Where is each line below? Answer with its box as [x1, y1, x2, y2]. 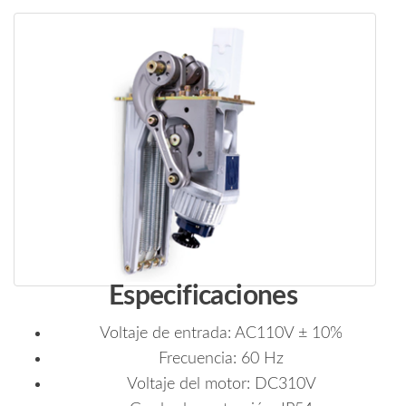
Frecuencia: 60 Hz [159, 351, 284, 368]
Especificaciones [108, 283, 298, 311]
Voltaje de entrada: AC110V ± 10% [100, 325, 343, 343]
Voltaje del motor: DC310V [126, 376, 316, 393]
